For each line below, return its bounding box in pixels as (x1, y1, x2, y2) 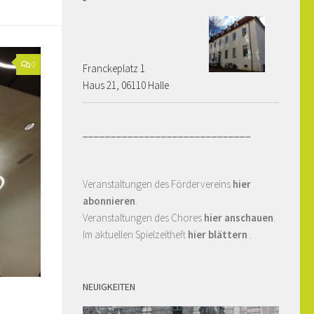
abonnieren (83, 194, 135, 208)
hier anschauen (204, 211, 273, 225)
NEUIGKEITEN (83, 280, 135, 294)
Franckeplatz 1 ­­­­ (83, 62, 147, 76)
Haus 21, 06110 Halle (83, 78, 169, 93)
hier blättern (188, 228, 250, 242)
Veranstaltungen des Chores (83, 211, 204, 225)
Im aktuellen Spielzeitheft (83, 228, 188, 242)
